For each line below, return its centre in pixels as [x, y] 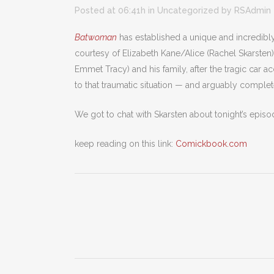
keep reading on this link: [125, 144]
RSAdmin [253, 11]
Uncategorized [188, 11]
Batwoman [96, 38]
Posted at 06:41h [110, 11]
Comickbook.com [211, 144]
